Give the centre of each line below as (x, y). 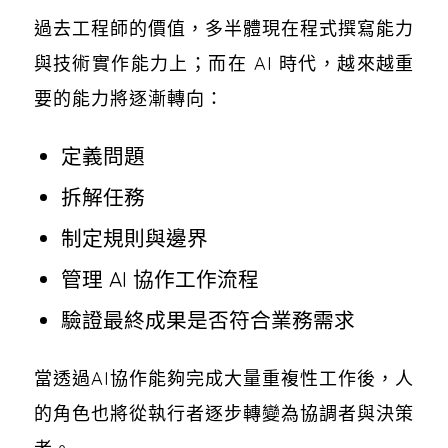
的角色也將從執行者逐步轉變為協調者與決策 (224, 413)
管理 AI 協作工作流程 (160, 278)
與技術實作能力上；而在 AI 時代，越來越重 (224, 63)
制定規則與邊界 (135, 237)
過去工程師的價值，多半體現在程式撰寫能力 (224, 28)
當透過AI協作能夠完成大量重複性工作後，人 (224, 378)
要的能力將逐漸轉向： (128, 98)
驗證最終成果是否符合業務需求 (208, 319)
